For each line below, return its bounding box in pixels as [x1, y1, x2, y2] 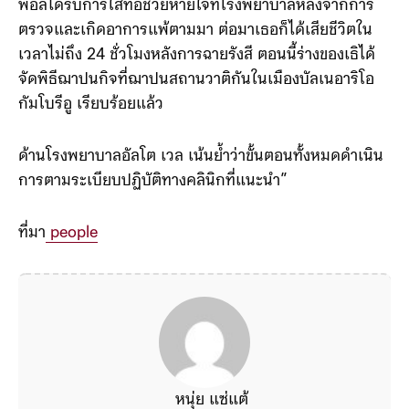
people [46, 225, 98, 242]
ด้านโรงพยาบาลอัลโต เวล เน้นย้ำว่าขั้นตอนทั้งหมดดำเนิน [18, 148, 383, 165]
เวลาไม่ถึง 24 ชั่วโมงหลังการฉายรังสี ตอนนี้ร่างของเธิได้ [18, 47, 375, 64]
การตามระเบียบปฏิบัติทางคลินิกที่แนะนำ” [18, 173, 287, 190]
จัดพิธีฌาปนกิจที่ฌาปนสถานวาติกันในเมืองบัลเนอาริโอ [18, 71, 374, 89]
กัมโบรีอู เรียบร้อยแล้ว [18, 96, 163, 113]
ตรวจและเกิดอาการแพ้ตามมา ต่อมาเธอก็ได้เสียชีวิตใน [18, 22, 372, 39]
